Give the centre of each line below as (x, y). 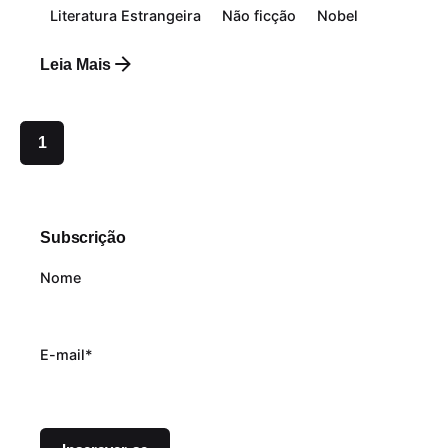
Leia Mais (75, 64)
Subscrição (83, 237)
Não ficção (259, 15)
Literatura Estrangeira (126, 15)
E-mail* (66, 355)
